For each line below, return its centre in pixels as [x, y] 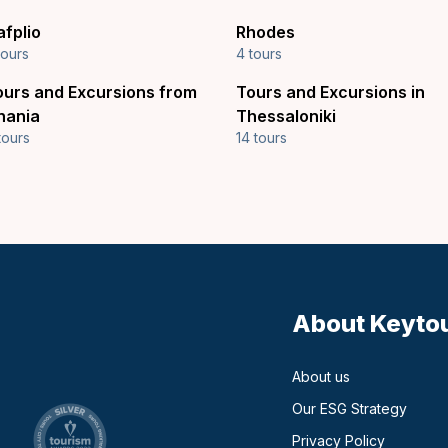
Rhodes [265, 32]
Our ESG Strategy [349, 408]
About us [321, 376]
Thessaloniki [286, 116]
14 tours [261, 137]
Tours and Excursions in [330, 92]
